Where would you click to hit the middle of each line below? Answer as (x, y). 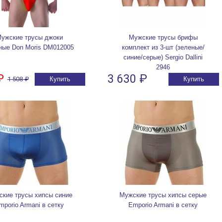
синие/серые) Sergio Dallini (163, 57)
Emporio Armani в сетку (163, 205)
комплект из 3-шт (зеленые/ (163, 48)
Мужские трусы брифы (163, 38)
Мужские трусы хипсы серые (163, 195)
